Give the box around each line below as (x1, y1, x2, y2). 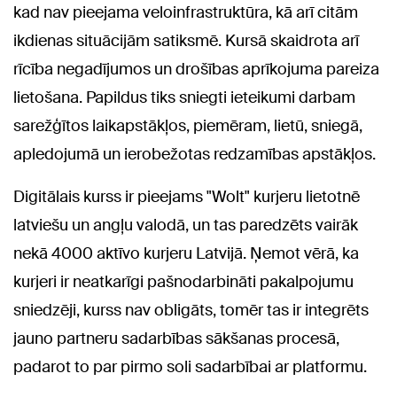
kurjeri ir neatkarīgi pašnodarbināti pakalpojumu (13, 271, 354, 293)
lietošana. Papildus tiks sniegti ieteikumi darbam (13, 87, 355, 109)
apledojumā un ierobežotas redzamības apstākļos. (13, 144, 376, 166)
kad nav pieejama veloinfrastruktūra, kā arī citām (13, 2, 358, 24)
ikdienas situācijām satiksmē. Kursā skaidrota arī (13, 30, 359, 52)
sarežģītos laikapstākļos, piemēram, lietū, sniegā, (13, 115, 362, 137)
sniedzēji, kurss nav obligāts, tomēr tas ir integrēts (13, 300, 369, 322)
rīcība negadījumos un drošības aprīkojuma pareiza (13, 58, 379, 81)
